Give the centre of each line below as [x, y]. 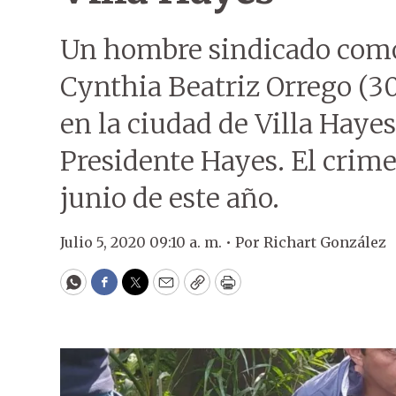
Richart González [325, 242]
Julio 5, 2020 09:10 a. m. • [148, 242]
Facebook [140, 290]
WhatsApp [114, 290]
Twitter [164, 290]
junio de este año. [170, 198]
